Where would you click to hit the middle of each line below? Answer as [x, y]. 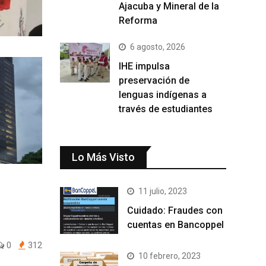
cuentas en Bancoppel [175, 225]
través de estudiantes [166, 109]
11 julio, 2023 [163, 191]
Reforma [138, 21]
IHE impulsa [144, 66]
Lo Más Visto [103, 157]
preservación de [154, 81]
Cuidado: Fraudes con [175, 211]
